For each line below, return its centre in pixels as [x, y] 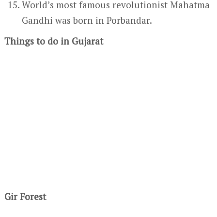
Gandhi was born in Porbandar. [87, 20]
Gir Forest [25, 196]
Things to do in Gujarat [54, 41]
